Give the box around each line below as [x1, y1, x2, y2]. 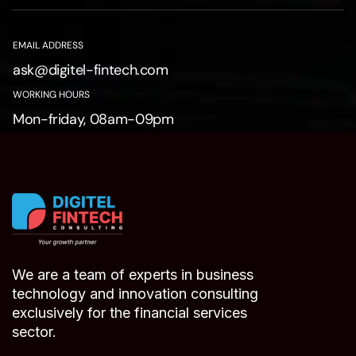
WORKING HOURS [13, 87, 90, 101]
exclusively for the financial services [12, 304, 247, 322]
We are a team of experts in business [12, 266, 253, 284]
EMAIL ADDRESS [13, 38, 83, 52]
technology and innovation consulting [12, 285, 258, 303]
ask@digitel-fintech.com [13, 60, 168, 79]
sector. [12, 323, 56, 341]
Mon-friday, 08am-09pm [13, 109, 174, 129]
